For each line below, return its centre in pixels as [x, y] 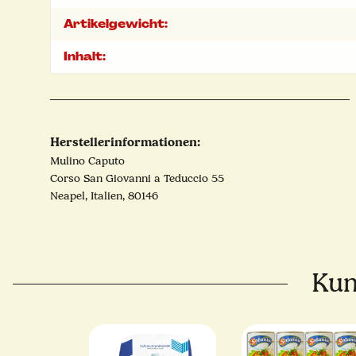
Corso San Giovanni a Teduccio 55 [137, 179]
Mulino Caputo [87, 161]
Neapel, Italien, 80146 [104, 196]
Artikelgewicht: [116, 24]
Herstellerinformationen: [125, 142]
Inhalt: [85, 57]
